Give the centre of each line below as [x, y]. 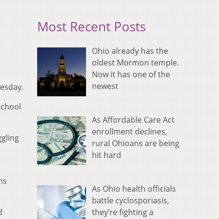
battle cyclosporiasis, [131, 201]
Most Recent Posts [91, 27]
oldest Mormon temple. [135, 63]
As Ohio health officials [134, 189]
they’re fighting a [123, 212]
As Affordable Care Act [133, 120]
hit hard [107, 155]
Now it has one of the [131, 75]
